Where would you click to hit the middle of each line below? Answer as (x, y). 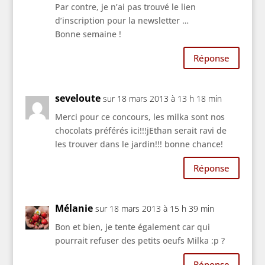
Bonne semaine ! (88, 34)
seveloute (77, 98)
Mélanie (74, 209)
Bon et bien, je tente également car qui (132, 227)
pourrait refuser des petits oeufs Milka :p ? (140, 241)
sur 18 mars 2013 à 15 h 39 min (154, 209)
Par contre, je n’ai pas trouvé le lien (125, 7)
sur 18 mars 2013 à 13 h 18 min (162, 99)
